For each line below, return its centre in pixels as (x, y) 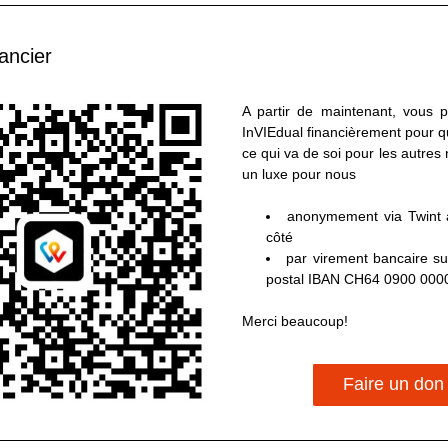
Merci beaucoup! (295, 321)
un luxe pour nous (299, 174)
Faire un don (393, 384)
